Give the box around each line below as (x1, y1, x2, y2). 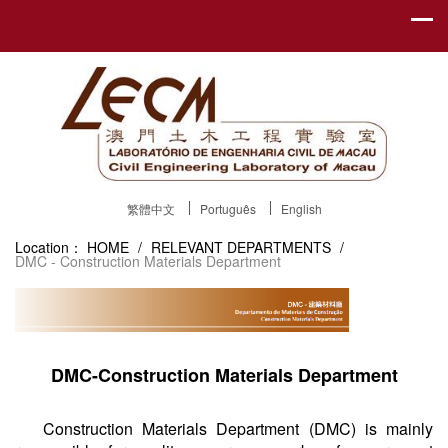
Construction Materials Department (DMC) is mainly (43, 416, 433, 440)
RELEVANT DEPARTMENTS (151, 237, 335, 258)
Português (199, 200, 256, 218)
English (280, 200, 322, 218)
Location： (15, 237, 83, 258)
